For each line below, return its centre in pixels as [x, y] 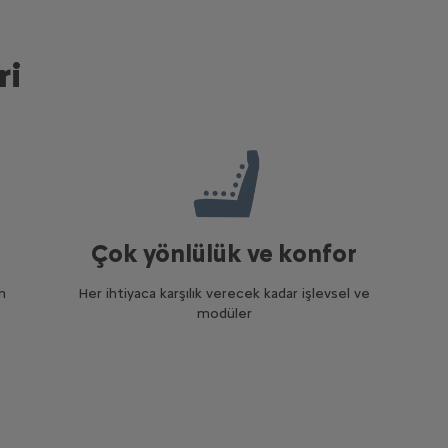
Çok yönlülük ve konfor [224, 253]
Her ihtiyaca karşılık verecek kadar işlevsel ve [224, 293]
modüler [224, 313]
